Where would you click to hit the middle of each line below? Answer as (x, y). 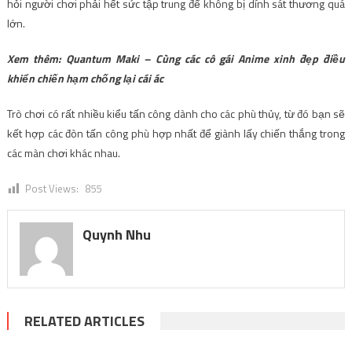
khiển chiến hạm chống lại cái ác (85, 78)
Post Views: (51, 189)
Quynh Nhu (116, 235)
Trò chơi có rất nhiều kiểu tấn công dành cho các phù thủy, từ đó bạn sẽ (176, 114)
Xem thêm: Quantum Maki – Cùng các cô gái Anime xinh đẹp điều (176, 59)
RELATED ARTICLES (84, 321)
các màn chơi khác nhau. (63, 153)
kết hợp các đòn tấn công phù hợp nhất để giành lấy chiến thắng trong (176, 133)
